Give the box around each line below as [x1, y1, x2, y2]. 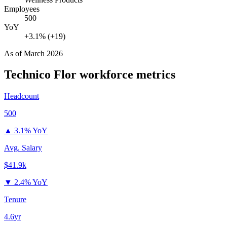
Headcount [4, 92, 39, 101]
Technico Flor [4, 68, 77, 82]
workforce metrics [77, 68, 175, 82]
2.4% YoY [14, 178, 48, 187]
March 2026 [24, 49, 63, 58]
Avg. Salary [4, 143, 42, 153]
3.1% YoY [14, 126, 48, 135]
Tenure [4, 195, 26, 204]
